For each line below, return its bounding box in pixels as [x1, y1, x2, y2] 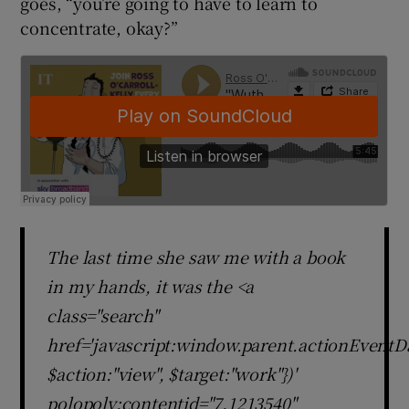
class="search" [47, 303, 159, 328]
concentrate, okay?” [20, 16, 178, 40]
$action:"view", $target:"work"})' [47, 362, 297, 386]
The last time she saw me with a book [47, 245, 346, 269]
